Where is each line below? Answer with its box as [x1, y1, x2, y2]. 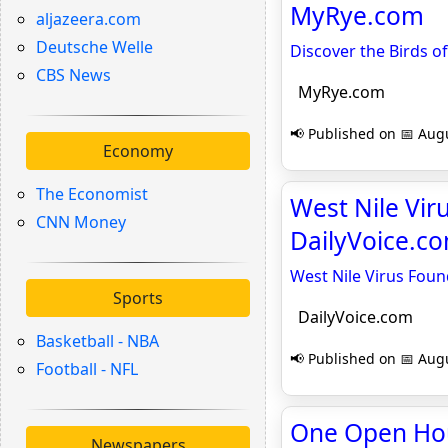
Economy [103, 140, 173, 162]
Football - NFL [36, 358, 138, 380]
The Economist [36, 183, 148, 205]
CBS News [36, 64, 111, 86]
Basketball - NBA [36, 330, 159, 352]
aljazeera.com [36, 8, 141, 30]
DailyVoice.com [290, 306, 413, 328]
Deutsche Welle [36, 36, 153, 58]
